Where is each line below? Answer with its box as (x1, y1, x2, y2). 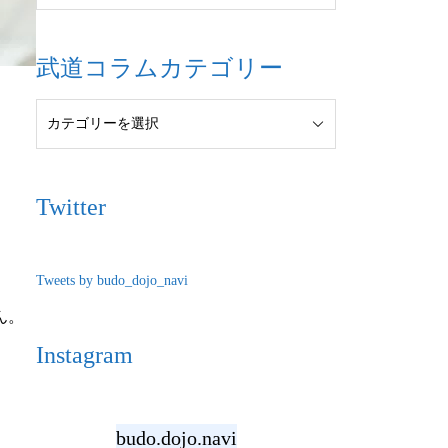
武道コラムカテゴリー (36, 55, 283, 81)
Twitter (36, 194, 106, 220)
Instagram (36, 342, 133, 368)
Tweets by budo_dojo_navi (36, 273, 188, 288)
